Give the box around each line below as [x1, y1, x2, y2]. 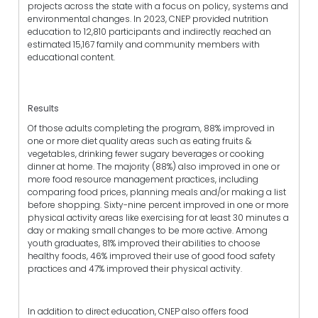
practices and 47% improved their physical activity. [28, 262, 246, 275]
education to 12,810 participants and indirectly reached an [28, 26, 271, 38]
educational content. [28, 51, 119, 64]
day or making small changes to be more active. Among [28, 224, 268, 236]
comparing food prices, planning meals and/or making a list [28, 185, 286, 198]
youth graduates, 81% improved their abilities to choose [28, 236, 261, 249]
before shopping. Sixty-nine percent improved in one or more [28, 198, 289, 211]
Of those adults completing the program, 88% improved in [28, 121, 275, 134]
